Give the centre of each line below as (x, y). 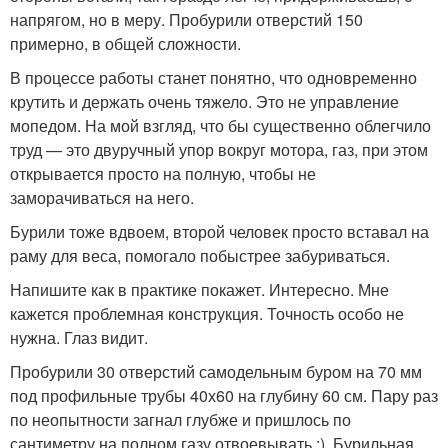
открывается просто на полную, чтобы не (163, 173)
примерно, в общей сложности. (125, 43)
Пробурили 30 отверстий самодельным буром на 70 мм (216, 371)
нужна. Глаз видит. (79, 337)
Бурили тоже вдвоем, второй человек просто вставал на (219, 231)
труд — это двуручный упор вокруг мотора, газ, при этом (219, 149)
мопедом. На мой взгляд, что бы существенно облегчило (220, 125)
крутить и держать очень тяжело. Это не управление (204, 101)
